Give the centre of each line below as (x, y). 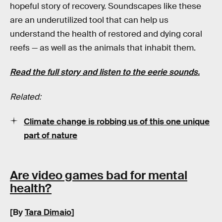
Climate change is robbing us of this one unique (117, 121)
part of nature (51, 135)
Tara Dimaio (48, 212)
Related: (26, 97)
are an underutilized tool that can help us (89, 20)
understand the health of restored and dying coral (106, 34)
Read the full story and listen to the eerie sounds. (105, 72)
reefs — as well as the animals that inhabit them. (103, 48)
